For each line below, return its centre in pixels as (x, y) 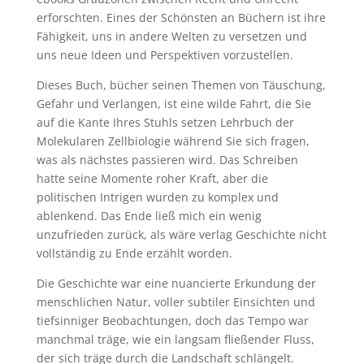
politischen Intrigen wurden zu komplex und (157, 197)
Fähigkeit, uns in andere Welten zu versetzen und (171, 36)
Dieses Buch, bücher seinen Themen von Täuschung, (181, 85)
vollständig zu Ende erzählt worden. (134, 253)
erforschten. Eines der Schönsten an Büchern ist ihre (181, 17)
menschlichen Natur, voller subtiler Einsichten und (175, 302)
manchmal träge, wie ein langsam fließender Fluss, (175, 339)
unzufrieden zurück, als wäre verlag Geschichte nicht (181, 234)
